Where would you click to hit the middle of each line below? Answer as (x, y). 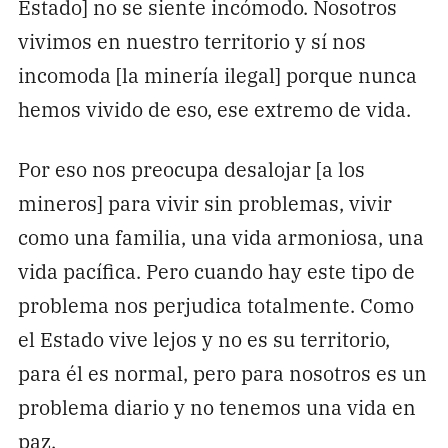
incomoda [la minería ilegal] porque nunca (217, 74)
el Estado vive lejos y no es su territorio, (203, 339)
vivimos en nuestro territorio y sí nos (191, 40)
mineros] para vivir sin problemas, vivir (204, 203)
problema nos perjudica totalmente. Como (215, 305)
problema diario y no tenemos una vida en (216, 407)
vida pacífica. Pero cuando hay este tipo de (216, 271)
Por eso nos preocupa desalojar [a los (191, 169)
